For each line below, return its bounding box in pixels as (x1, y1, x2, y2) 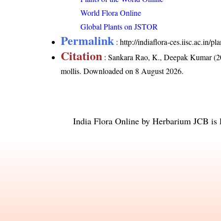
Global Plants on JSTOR (80, 21, 158, 32)
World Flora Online (80, 7, 142, 18)
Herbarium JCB (152, 114, 209, 127)
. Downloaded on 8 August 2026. (79, 65, 184, 76)
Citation (61, 46, 103, 64)
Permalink (61, 31, 114, 49)
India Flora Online (73, 114, 139, 127)
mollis (61, 65, 80, 76)
